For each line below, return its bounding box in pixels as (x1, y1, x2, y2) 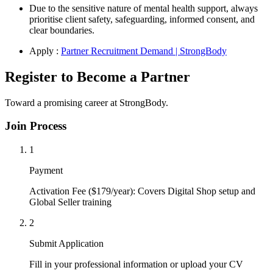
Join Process (5, 119, 66, 133)
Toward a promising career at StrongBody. (5, 97, 168, 108)
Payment (29, 165, 63, 175)
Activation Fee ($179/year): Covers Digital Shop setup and (29, 185, 255, 196)
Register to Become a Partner (5, 68, 190, 85)
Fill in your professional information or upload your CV (29, 258, 243, 269)
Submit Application (29, 238, 104, 249)
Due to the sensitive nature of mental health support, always (29, 2, 258, 13)
